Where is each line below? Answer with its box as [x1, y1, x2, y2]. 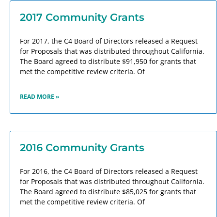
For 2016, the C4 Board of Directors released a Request [20, 167, 198, 176]
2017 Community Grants [20, 11, 144, 24]
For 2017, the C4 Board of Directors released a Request [20, 36, 198, 46]
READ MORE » [20, 93, 59, 101]
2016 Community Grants [20, 141, 144, 154]
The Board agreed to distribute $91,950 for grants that [20, 57, 196, 66]
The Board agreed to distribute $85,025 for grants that [20, 187, 196, 197]
